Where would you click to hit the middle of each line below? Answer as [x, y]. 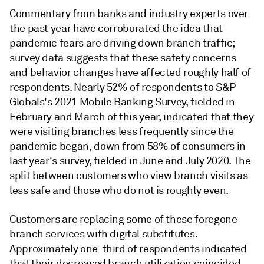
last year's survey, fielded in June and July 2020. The [130, 161]
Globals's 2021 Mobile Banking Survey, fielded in [122, 102]
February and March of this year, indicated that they [132, 117]
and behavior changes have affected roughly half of [131, 72]
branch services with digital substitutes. [103, 234]
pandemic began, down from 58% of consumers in [128, 146]
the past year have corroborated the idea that [116, 28]
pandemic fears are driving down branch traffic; [122, 43]
